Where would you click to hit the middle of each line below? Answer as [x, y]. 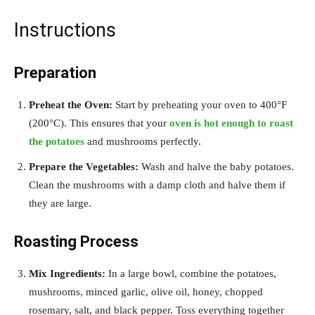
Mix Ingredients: [67, 274]
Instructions [65, 31]
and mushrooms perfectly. [143, 142]
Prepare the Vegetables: [84, 167]
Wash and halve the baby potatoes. [216, 167]
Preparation [55, 73]
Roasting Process [76, 242]
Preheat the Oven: [71, 105]
